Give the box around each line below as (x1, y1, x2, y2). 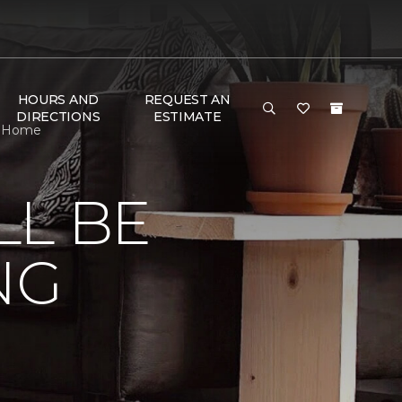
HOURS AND (17, 92, 100, 108)
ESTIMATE (153, 109, 222, 125)
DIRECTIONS (16, 109, 100, 125)
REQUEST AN (144, 92, 231, 108)
